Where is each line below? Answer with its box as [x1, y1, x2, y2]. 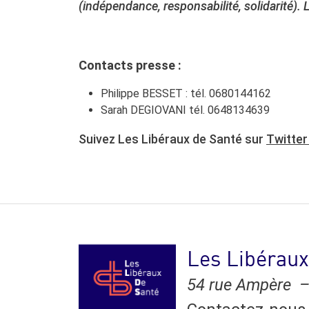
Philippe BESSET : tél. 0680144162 [101, 87, 271, 100]
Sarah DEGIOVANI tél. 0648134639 [101, 103, 270, 117]
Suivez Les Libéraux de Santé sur [79, 132, 266, 146]
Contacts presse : [79, 58, 181, 72]
